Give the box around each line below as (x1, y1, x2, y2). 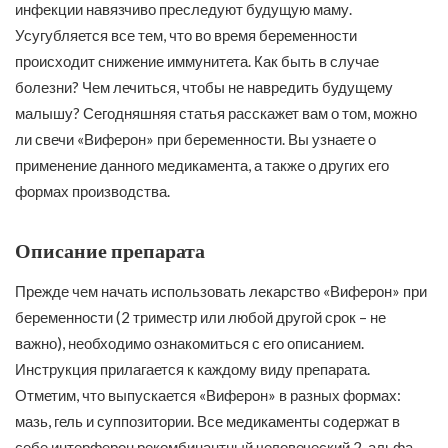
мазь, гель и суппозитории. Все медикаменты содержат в (15, 411, 400, 430)
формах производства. (15, 182, 170, 201)
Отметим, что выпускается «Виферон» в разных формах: (15, 385, 401, 404)
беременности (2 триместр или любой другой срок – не (15, 307, 386, 326)
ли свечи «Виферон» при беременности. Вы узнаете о (15, 130, 376, 149)
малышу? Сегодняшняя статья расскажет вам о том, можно (15, 104, 417, 123)
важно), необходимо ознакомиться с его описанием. (15, 333, 364, 352)
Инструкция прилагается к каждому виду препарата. (15, 359, 370, 378)
